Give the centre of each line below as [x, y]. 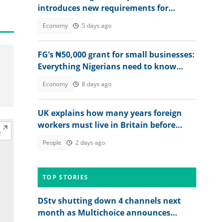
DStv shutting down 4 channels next [109, 201]
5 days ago [97, 26]
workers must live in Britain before [107, 125]
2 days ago [90, 142]
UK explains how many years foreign [110, 113]
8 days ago [97, 84]
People [52, 142]
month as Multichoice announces [104, 213]
